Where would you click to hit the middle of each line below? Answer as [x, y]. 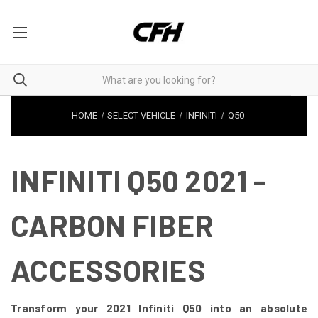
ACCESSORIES [108, 269]
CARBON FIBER [112, 225]
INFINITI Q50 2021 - [138, 180]
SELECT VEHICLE [142, 115]
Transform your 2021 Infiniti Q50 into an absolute [159, 308]
